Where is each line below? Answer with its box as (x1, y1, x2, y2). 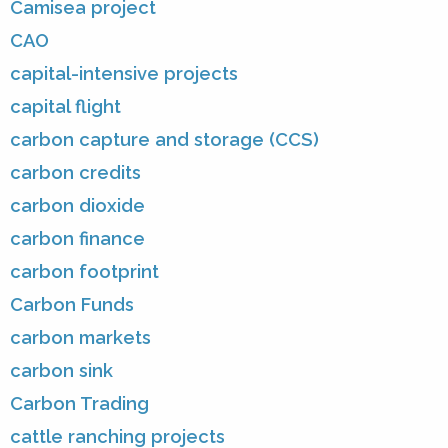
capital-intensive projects (10, 63, 238, 85)
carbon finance (10, 228, 145, 250)
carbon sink (10, 360, 113, 382)
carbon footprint (10, 261, 159, 283)
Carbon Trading (10, 393, 149, 415)
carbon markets (10, 327, 151, 349)
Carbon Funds (10, 294, 134, 316)
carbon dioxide (10, 195, 145, 217)
